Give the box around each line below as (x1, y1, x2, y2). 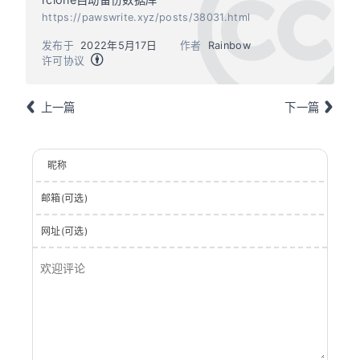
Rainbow (207, 39, 251, 51)
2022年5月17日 (80, 39, 157, 51)
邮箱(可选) (41, 192, 88, 204)
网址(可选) (41, 225, 88, 237)
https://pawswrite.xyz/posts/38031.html (42, 11, 251, 23)
